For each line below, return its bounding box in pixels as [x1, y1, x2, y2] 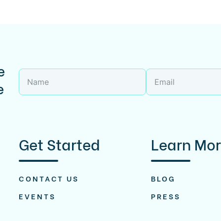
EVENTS [19, 190, 56, 201]
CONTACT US [19, 172, 79, 184]
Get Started [19, 132, 101, 154]
